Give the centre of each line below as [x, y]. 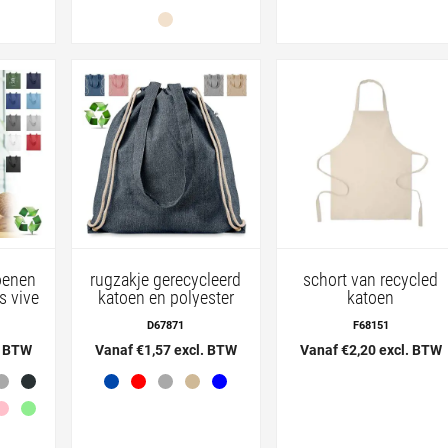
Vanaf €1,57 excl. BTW [165, 349]
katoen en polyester [165, 297]
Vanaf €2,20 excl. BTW [370, 349]
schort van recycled [371, 279]
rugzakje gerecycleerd [166, 279]
